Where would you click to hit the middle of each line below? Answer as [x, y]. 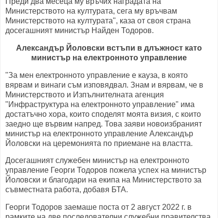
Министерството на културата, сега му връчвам [91, 11]
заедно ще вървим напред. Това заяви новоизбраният [104, 124]
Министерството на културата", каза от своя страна [98, 20]
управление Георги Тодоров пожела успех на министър [106, 170]
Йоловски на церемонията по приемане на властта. [99, 143]
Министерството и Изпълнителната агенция [85, 94]
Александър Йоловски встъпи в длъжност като [109, 48]
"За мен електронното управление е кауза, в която [97, 75]
